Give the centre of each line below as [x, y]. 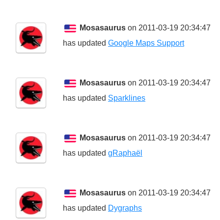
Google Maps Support [146, 43]
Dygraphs [125, 208]
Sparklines [127, 98]
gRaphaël [125, 153]
